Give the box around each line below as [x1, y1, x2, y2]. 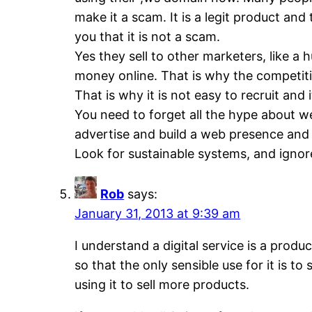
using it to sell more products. [75, 277, 250, 292]
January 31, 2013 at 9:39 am [75, 206, 241, 221]
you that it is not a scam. [75, 29, 221, 45]
